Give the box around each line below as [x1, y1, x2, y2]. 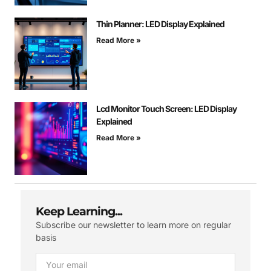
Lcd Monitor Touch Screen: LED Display [96, 103, 237, 114]
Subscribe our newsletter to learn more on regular [36, 220, 231, 230]
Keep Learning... [36, 204, 122, 219]
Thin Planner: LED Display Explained [96, 19, 224, 30]
